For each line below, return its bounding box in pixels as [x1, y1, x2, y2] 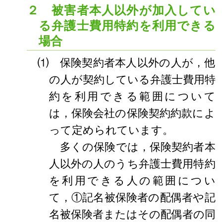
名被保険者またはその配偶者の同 [49, 208, 216, 221]
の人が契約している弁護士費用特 [49, 73, 216, 86]
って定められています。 [49, 123, 173, 137]
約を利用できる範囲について [49, 90, 216, 103]
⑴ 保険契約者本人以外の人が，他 [38, 56, 216, 69]
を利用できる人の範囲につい [49, 174, 216, 187]
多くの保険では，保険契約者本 [59, 140, 216, 154]
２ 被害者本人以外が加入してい [26, 3, 216, 17]
